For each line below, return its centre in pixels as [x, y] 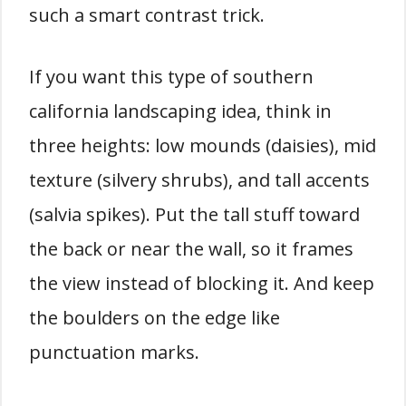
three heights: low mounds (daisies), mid [203, 146]
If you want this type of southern [171, 77]
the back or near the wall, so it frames [191, 249]
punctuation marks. [114, 353]
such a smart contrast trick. [147, 15]
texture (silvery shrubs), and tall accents [199, 180]
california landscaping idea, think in [180, 111]
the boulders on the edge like [155, 318]
